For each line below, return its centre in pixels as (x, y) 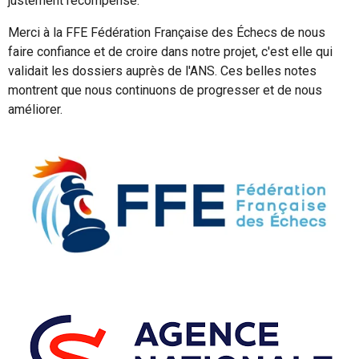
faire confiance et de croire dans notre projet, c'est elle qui (170, 51)
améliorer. (35, 109)
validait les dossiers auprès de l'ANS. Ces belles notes (162, 71)
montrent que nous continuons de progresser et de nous (165, 90)
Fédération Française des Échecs (184, 32)
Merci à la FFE (49, 32)
